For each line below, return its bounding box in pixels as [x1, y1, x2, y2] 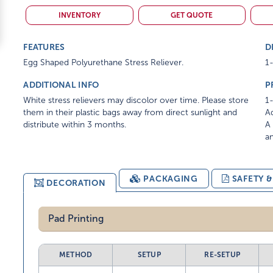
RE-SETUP [204, 250, 241, 259]
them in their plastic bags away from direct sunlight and [23, 108, 238, 117]
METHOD [59, 250, 93, 259]
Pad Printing [48, 213, 104, 224]
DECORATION [46, 178, 106, 188]
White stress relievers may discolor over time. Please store [23, 96, 249, 105]
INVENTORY [58, 11, 101, 19]
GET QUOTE [171, 11, 213, 19]
